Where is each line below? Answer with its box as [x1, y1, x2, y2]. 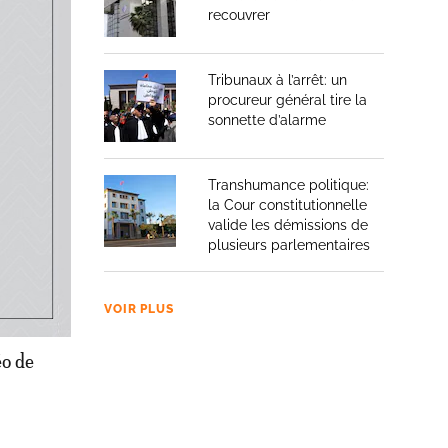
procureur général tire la [208, 92, 367, 108]
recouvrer [208, 7, 270, 23]
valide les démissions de [208, 217, 368, 233]
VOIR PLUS [104, 302, 174, 316]
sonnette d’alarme [208, 112, 326, 128]
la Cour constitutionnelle [208, 197, 367, 213]
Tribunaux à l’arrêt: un [208, 72, 347, 88]
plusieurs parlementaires [208, 237, 370, 253]
